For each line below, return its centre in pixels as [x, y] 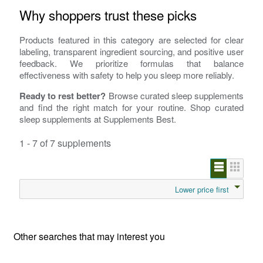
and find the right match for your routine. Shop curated [131, 107]
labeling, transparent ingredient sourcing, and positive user [131, 52]
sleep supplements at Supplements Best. [98, 119]
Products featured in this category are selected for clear [131, 40]
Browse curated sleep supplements [175, 96]
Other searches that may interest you [90, 237]
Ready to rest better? [63, 96]
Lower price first [202, 190]
